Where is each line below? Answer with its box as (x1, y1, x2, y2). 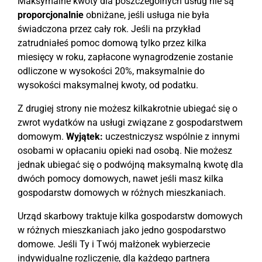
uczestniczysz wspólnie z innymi (103, 131, 240, 142)
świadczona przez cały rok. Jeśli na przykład (18, 23, 201, 35)
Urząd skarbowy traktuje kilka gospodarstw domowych (18, 211, 243, 222)
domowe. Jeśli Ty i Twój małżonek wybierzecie (18, 239, 210, 250)
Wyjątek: (66, 131, 103, 142)
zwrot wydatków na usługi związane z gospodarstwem (18, 117, 243, 128)
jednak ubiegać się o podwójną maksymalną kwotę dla (18, 159, 243, 170)
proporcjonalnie (18, 9, 84, 20)
